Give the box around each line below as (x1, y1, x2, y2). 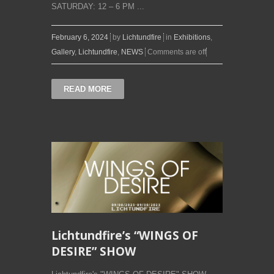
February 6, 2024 (51, 33, 108, 42)
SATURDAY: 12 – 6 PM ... (51, 2, 144, 12)
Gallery (51, 48, 75, 57)
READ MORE (64, 84, 112, 94)
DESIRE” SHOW (51, 243, 136, 260)
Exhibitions (174, 33, 210, 42)
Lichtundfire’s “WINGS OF (51, 228, 198, 244)
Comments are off (147, 48, 206, 57)
